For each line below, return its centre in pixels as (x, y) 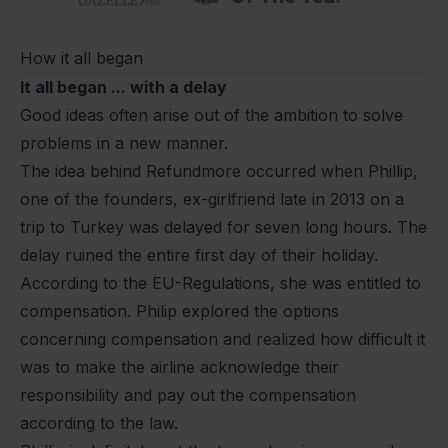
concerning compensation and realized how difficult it (222, 339)
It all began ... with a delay (123, 87)
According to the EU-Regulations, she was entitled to (220, 283)
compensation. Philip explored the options (179, 311)
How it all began (81, 58)
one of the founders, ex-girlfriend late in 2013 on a (212, 199)
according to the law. (99, 423)
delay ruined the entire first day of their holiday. (199, 255)
